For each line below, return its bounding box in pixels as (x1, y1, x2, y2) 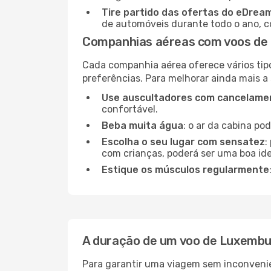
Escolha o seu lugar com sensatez (102, 136, 265, 148)
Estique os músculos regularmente (102, 164, 269, 175)
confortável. (102, 103, 158, 115)
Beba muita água (102, 120, 183, 131)
